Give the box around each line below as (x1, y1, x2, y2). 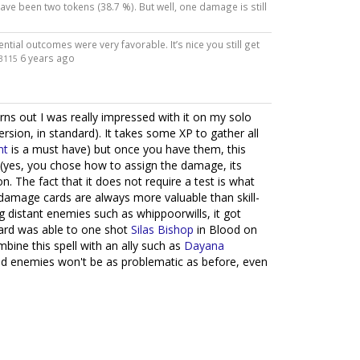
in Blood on (194, 221, 257, 237)
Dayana (184, 237, 224, 253)
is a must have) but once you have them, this (8, 141, 246, 157)
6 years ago (19, 51, 75, 64)
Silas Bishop (131, 221, 194, 237)
